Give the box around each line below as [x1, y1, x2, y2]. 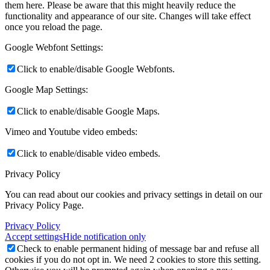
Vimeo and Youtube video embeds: [5, 126, 137, 137]
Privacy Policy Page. [5, 199, 84, 210]
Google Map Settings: [5, 84, 88, 95]
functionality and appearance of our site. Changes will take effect [5, 10, 251, 21]
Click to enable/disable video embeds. [17, 148, 160, 159]
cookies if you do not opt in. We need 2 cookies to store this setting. [5, 254, 261, 265]
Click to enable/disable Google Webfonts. [17, 63, 175, 74]
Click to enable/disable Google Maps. [17, 105, 160, 116]
